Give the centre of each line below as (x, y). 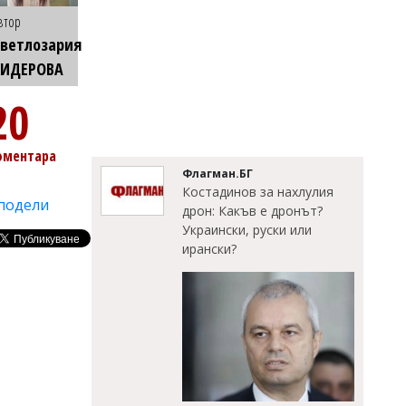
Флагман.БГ (217, 174)
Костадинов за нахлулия (258, 192)
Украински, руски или (247, 230)
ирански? (209, 249)
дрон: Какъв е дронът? (252, 211)
